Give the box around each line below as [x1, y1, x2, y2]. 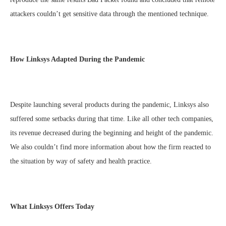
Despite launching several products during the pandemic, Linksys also [10, 101, 209, 109]
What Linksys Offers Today [10, 203, 94, 211]
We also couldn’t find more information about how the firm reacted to [10, 143, 211, 151]
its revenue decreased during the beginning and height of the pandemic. [10, 129, 213, 137]
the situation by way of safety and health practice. [10, 157, 152, 165]
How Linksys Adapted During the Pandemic [10, 55, 145, 64]
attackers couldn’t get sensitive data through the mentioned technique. [10, 10, 209, 18]
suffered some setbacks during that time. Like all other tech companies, [10, 115, 213, 123]
